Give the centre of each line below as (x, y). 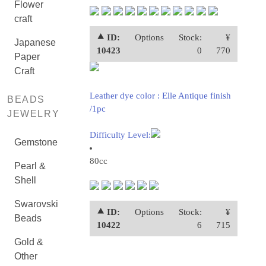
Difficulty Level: (120, 135)
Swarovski (36, 204)
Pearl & (30, 166)
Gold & (29, 242)
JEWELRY (34, 114)
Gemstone (36, 142)
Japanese (35, 42)
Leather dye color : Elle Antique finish (160, 96)
